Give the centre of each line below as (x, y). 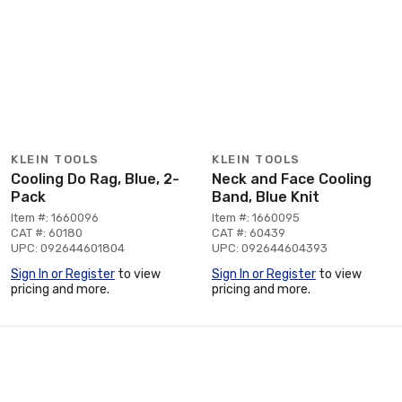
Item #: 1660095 (256, 217)
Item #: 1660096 (55, 217)
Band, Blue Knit (266, 197)
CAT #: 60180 (47, 232)
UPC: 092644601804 (68, 248)
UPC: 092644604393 (270, 248)
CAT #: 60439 (249, 232)
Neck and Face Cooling (292, 179)
